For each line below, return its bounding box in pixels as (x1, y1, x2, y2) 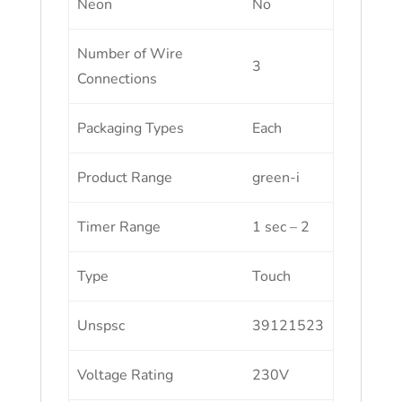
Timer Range (77, 217, 162, 237)
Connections (77, 69, 158, 89)
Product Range (77, 168, 173, 188)
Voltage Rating (77, 365, 174, 385)
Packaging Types (77, 118, 185, 138)
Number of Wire (77, 44, 184, 64)
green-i (252, 168, 301, 188)
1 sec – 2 (252, 217, 310, 237)
